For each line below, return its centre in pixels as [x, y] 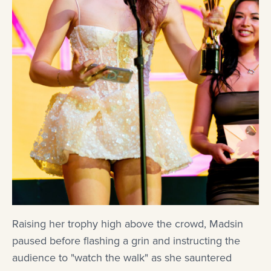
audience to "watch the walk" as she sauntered [122, 258]
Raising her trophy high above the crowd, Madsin [128, 224]
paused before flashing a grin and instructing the [126, 241]
